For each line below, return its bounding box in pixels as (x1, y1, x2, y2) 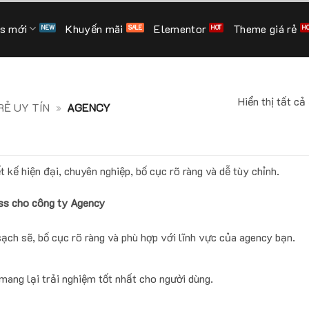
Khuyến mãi (66, 21, 123, 36)
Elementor (154, 21, 207, 36)
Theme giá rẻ (232, 21, 297, 36)
